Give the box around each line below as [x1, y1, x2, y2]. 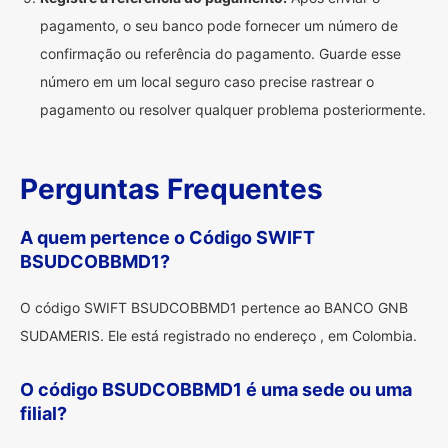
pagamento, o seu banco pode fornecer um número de [40, 17, 398, 34]
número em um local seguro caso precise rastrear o [40, 73, 374, 90]
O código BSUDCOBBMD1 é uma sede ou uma [20, 379, 412, 400]
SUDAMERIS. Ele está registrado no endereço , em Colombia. [20, 327, 417, 344]
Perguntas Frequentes [20, 172, 323, 206]
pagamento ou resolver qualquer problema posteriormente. [40, 101, 426, 118]
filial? [20, 403, 67, 424]
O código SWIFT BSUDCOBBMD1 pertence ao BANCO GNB [20, 299, 408, 316]
